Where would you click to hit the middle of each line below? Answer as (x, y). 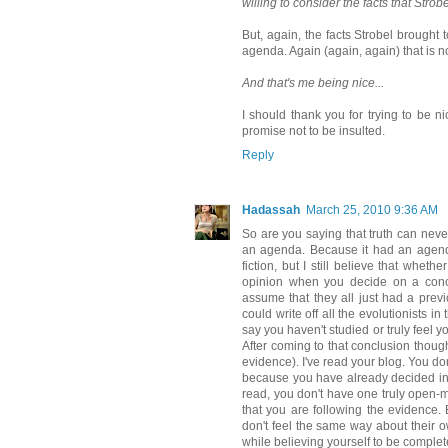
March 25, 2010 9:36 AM (372, 209)
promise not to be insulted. (313, 130)
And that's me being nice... (313, 82)
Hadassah (271, 209)
